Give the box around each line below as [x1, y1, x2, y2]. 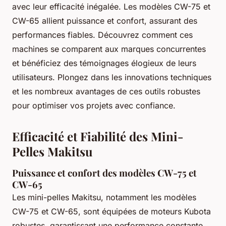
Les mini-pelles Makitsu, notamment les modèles [12, 192, 196, 203]
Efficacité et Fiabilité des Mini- [12, 128, 184, 145]
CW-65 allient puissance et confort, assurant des [12, 16, 197, 26]
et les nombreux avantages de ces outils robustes [12, 86, 200, 97]
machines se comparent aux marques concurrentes [12, 44, 206, 54]
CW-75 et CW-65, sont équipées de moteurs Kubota [12, 206, 211, 217]
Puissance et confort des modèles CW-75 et [12, 166, 197, 180]
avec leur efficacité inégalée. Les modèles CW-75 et [12, 2, 210, 12]
